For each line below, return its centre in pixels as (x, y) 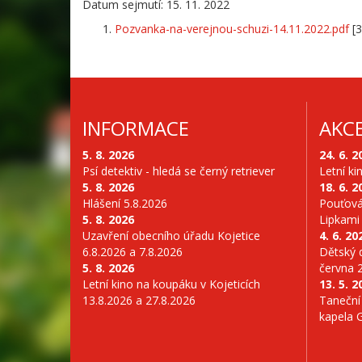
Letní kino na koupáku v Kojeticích (171, 284)
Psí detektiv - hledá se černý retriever (179, 171)
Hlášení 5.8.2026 (125, 204)
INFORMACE (136, 128)
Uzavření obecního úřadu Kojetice (171, 236)
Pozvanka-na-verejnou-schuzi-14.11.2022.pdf (232, 29)
